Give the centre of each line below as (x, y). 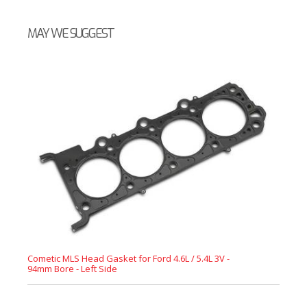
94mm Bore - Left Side (72, 269)
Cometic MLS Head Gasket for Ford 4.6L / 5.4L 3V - (128, 258)
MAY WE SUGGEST (71, 34)
